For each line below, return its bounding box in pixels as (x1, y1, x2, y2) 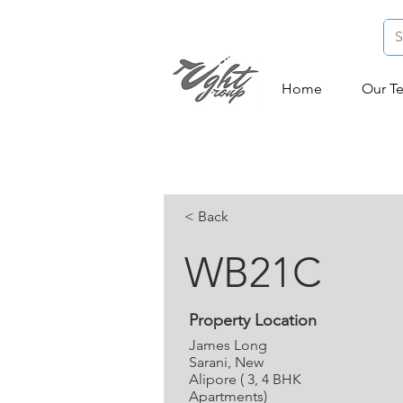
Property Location (189, 310, 317, 330)
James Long (189, 336, 267, 354)
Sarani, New (189, 354, 264, 371)
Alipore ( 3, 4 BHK (189, 371, 301, 388)
